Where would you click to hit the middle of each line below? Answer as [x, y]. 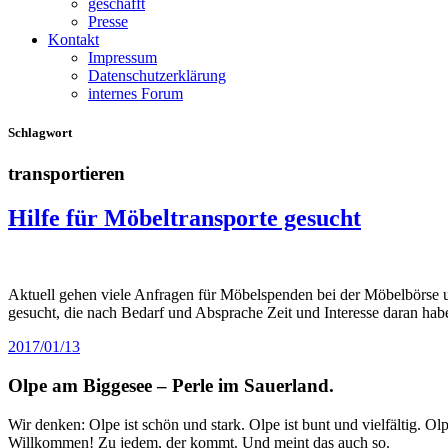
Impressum [122, 57]
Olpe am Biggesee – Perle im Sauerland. [171, 385]
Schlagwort [40, 133]
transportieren [66, 174]
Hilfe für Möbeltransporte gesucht [184, 218]
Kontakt [73, 39]
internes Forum [135, 93]
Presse [108, 21]
